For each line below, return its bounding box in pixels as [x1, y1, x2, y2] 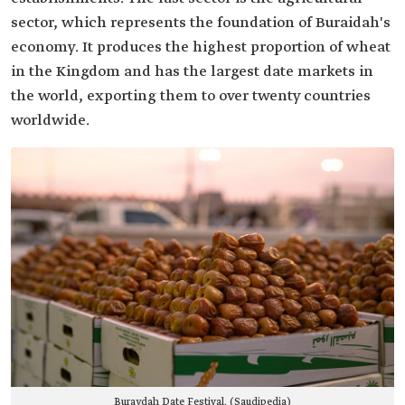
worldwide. [11, 111, 89, 131]
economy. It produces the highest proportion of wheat [11, 38, 391, 58]
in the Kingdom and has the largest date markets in [11, 62, 373, 82]
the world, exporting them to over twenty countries [11, 87, 371, 107]
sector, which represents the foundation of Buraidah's [11, 14, 391, 33]
